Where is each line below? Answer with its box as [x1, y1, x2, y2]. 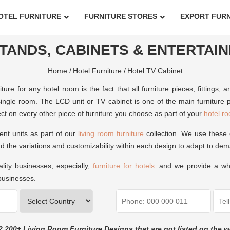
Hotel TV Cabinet [127, 67, 183, 75]
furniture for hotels [92, 162, 155, 170]
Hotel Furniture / [72, 67, 126, 75]
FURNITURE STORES [84, 13, 157, 21]
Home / [47, 67, 71, 75]
